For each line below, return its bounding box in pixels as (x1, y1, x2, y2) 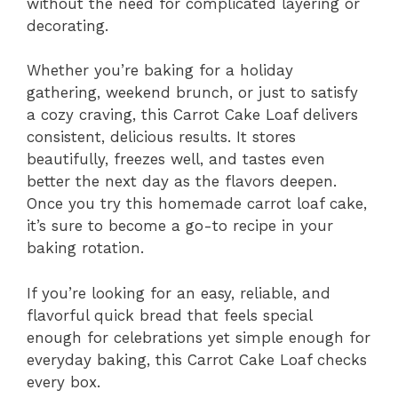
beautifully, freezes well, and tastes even (27, 150, 325, 168)
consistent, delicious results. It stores (27, 128, 296, 146)
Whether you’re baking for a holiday (27, 61, 293, 79)
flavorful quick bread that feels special (27, 306, 312, 324)
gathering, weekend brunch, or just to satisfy (27, 84, 358, 101)
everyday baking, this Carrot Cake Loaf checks (27, 350, 367, 369)
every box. (27, 372, 100, 391)
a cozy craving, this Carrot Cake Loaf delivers (27, 106, 358, 123)
